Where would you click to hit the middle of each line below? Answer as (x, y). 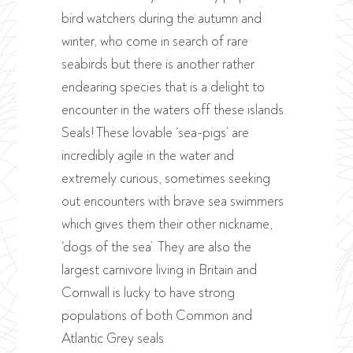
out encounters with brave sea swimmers (172, 201)
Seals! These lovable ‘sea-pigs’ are (155, 132)
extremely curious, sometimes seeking (165, 178)
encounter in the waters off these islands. (173, 110)
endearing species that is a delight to (163, 87)
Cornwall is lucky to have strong (148, 292)
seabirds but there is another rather (158, 64)
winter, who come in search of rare (154, 41)
